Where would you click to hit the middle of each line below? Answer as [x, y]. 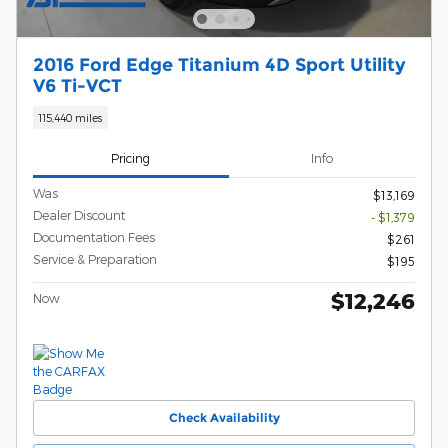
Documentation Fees [94, 236]
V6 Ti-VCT [77, 85]
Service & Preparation [95, 258]
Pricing [131, 158]
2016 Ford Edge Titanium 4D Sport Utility [219, 64]
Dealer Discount [79, 214]
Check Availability [224, 418]
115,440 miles [70, 118]
